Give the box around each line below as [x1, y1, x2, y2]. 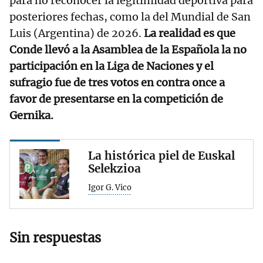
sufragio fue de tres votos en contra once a [9, 76, 225, 90]
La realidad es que [144, 26, 235, 41]
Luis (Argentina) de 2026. [9, 26, 144, 41]
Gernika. [9, 109, 53, 123]
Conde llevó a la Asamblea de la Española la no [9, 43, 247, 57]
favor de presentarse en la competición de [9, 92, 223, 106]
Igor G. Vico [88, 183, 131, 193]
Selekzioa [88, 161, 141, 176]
